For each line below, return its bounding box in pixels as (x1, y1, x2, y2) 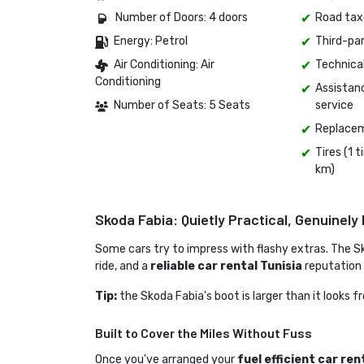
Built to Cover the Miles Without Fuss (95, 325, 312, 341)
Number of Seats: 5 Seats (111, 98, 250, 113)
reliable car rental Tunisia (150, 259, 302, 274)
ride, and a (95, 259, 150, 274)
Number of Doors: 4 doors (113, 11, 248, 25)
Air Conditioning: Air (111, 58, 214, 72)
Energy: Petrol (111, 34, 188, 49)
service (315, 98, 354, 113)
